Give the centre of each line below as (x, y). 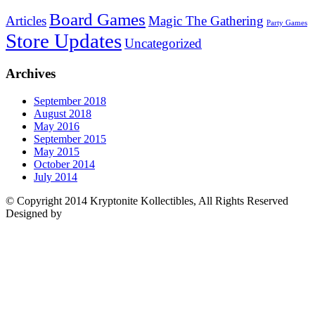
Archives (31, 74)
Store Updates (64, 41)
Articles (26, 21)
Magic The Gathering (206, 21)
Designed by (35, 213)
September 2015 (70, 139)
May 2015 (57, 151)
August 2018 (63, 113)
